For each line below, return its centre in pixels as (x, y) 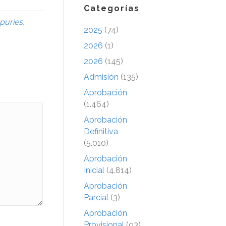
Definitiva (101, 131)
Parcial (96, 197)
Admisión (101, 77)
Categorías (112, 8)
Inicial (94, 170)
